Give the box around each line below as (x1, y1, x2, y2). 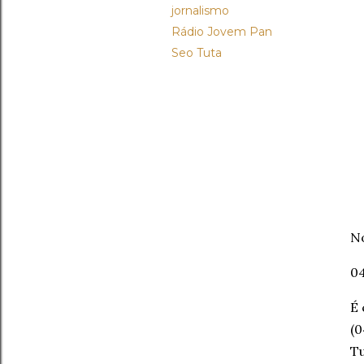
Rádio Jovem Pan (171, 24, 272, 39)
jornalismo (171, 3, 229, 18)
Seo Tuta (171, 45, 222, 60)
